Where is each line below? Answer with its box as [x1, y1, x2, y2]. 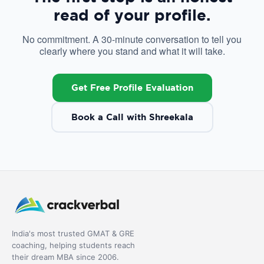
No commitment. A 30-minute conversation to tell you [22, 32, 242, 46]
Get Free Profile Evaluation [71, 82, 193, 93]
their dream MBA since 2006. [12, 252, 119, 262]
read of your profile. [54, 5, 210, 24]
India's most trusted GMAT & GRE [12, 228, 134, 238]
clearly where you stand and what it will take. [39, 44, 225, 58]
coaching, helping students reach [12, 240, 135, 250]
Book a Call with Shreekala [71, 111, 193, 122]
